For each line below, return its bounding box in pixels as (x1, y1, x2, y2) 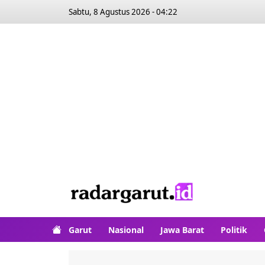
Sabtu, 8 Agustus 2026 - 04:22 (69, 7, 177, 17)
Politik (221, 224, 247, 235)
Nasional (108, 224, 144, 235)
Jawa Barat (160, 224, 204, 235)
